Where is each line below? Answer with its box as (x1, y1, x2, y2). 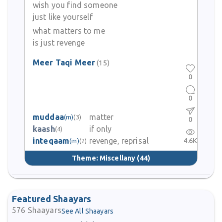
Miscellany (99, 154, 136, 162)
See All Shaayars (61, 207, 113, 215)
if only (89, 124, 112, 133)
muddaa (33, 112, 64, 121)
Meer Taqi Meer (33, 58, 96, 67)
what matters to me (33, 26, 105, 35)
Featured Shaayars (12, 194, 92, 204)
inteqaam (33, 136, 70, 145)
